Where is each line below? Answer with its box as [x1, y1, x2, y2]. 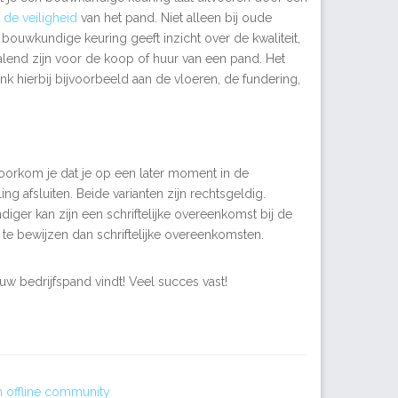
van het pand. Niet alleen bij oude [77, 11, 272, 25]
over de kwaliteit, [204, 31, 300, 45]
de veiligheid [4, 11, 77, 25]
